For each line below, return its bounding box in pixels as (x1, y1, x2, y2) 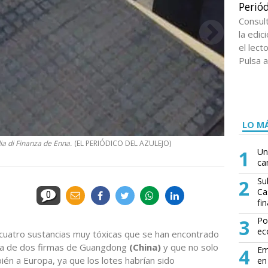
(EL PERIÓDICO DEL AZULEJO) (74, 138, 171, 149)
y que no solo (161, 240, 218, 253)
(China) (129, 240, 161, 253)
